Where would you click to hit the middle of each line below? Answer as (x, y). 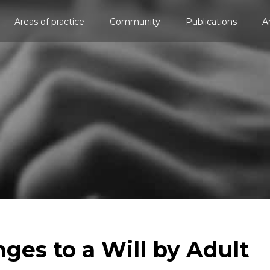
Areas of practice (49, 22)
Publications (211, 22)
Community (135, 22)
